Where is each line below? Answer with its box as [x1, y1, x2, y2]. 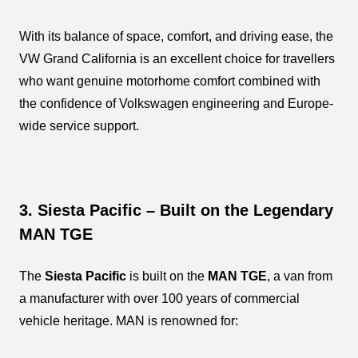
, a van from [267, 268, 332, 283]
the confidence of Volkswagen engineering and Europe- [19, 96, 333, 110]
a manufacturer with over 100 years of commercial [19, 291, 300, 305]
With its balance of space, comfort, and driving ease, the [19, 29, 333, 43]
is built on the [126, 268, 208, 283]
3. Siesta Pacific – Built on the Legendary [19, 201, 333, 219]
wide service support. [19, 118, 139, 133]
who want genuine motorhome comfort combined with [19, 74, 320, 88]
